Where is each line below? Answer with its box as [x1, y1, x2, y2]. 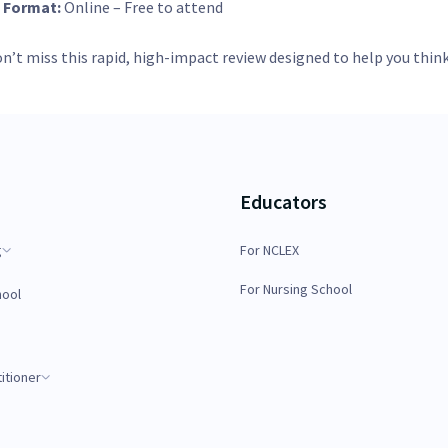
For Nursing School [240, 280, 352, 298]
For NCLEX [240, 241, 299, 259]
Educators [240, 189, 327, 214]
